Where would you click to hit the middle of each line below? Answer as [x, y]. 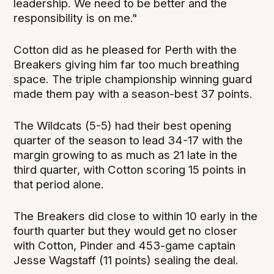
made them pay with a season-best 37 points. [133, 94]
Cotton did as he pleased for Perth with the [125, 50]
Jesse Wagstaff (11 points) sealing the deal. [126, 261]
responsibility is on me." [76, 18]
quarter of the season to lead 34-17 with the [128, 141]
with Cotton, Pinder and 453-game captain [125, 246]
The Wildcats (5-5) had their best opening [123, 126]
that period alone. [59, 185]
